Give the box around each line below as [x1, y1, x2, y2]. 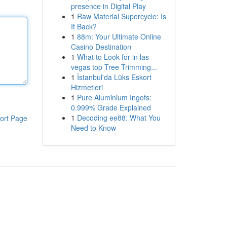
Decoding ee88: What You [77, 112, 161, 123]
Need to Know [70, 123, 116, 133]
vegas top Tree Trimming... [70, 62, 157, 72]
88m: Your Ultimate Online [77, 31, 161, 42]
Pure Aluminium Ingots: [77, 92, 152, 102]
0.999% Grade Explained [70, 102, 151, 112]
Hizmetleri [70, 82, 103, 92]
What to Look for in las [77, 52, 149, 62]
